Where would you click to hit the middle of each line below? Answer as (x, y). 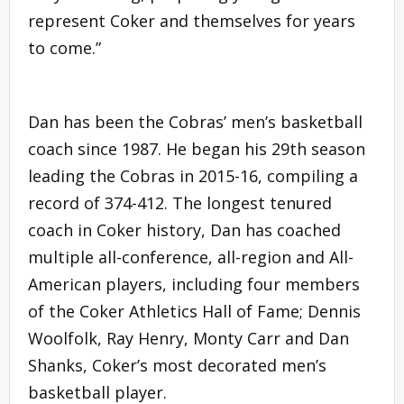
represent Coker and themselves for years (192, 20)
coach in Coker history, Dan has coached (184, 230)
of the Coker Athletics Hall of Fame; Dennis (194, 311)
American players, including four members (194, 284)
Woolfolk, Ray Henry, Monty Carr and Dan (188, 338)
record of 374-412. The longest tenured (180, 202)
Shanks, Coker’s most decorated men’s (177, 365)
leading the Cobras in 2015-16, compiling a (193, 175)
